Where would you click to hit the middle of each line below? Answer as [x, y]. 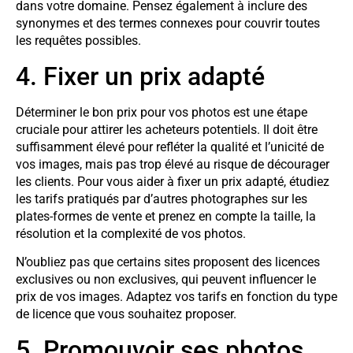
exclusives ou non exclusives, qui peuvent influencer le [166, 280]
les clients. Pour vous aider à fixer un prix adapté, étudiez [173, 181]
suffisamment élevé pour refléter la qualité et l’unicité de [170, 147]
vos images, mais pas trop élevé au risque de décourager [173, 164]
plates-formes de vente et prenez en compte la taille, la [166, 216]
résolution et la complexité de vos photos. [131, 233]
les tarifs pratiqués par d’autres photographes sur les [162, 199]
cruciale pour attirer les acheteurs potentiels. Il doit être [167, 129]
